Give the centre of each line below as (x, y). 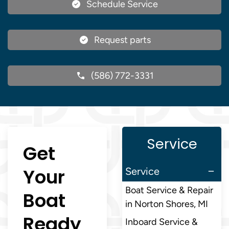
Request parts (122, 40)
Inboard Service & (162, 222)
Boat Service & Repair (169, 190)
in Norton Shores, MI (167, 204)
